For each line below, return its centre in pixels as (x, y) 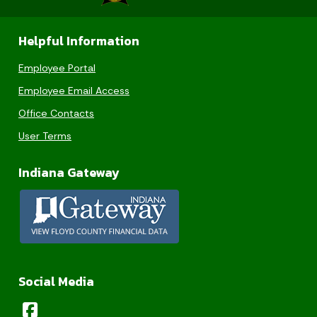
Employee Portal (57, 68)
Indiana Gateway (69, 173)
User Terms (45, 136)
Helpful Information (79, 41)
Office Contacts (56, 114)
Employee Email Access (74, 91)
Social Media (56, 282)
